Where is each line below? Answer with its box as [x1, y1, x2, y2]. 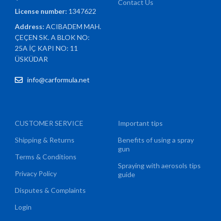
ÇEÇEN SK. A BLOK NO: [15, 33, 90, 42]
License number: [15, 7, 69, 16]
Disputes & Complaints [15, 186, 86, 195]
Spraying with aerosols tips [118, 161, 201, 170]
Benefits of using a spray [118, 136, 194, 145]
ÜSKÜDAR [15, 55, 48, 64]
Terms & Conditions [15, 152, 77, 161]
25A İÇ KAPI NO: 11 [15, 44, 78, 53]
